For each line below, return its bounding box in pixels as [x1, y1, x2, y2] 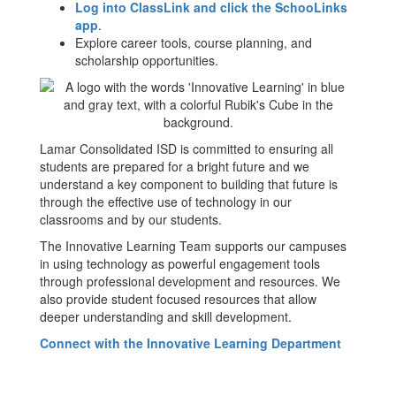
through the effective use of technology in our [40, 193, 292, 210]
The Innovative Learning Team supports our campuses [40, 237, 346, 255]
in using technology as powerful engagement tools [40, 255, 320, 272]
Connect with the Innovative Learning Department [40, 334, 341, 352]
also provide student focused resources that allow [40, 290, 316, 308]
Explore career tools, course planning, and [75, 34, 312, 51]
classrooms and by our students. [40, 210, 222, 228]
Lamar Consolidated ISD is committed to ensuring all [40, 140, 333, 157]
